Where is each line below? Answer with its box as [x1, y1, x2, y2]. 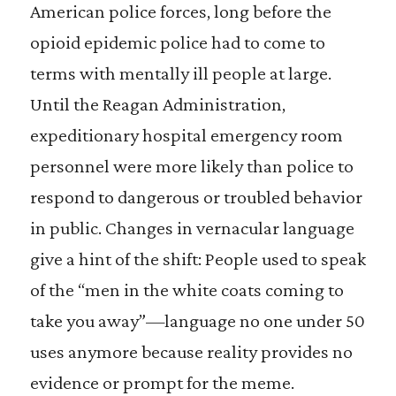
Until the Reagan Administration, [29, 93, 286, 115]
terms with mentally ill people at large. [29, 62, 331, 84]
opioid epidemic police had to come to [29, 31, 325, 53]
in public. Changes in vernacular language [29, 217, 354, 239]
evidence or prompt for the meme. [29, 371, 294, 393]
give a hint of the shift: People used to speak [29, 247, 366, 270]
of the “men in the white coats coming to [29, 278, 344, 301]
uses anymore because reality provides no [29, 340, 353, 362]
